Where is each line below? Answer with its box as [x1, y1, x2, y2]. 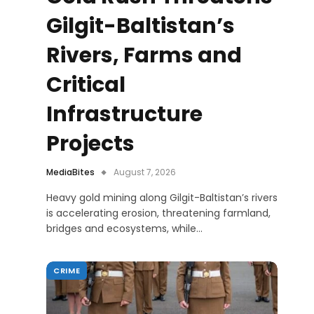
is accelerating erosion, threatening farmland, [46, 205, 271, 220]
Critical [46, 69, 125, 100]
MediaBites [46, 165, 95, 178]
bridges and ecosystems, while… [46, 221, 203, 235]
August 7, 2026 [114, 165, 176, 178]
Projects [46, 128, 135, 158]
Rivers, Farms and [46, 40, 242, 70]
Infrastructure [46, 99, 203, 129]
